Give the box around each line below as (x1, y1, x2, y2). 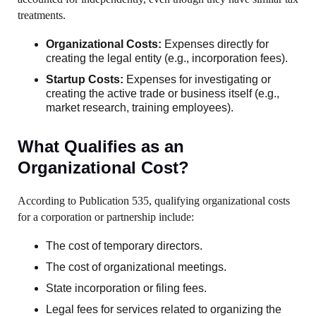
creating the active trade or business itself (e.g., (46, 87, 279, 99)
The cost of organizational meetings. (46, 261, 226, 273)
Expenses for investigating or (123, 73, 271, 85)
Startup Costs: (46, 73, 123, 85)
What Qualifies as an (18, 137, 184, 156)
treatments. (18, 9, 66, 21)
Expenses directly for (162, 38, 269, 50)
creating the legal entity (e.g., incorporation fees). (46, 52, 288, 64)
